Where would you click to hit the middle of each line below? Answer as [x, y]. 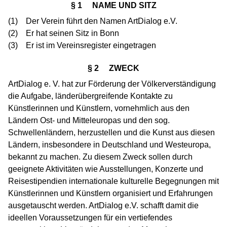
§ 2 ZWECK [113, 68]
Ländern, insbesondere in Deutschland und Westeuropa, [109, 145]
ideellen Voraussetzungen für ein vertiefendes [90, 218]
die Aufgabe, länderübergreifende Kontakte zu [90, 96]
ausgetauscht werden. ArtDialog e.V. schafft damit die [103, 206]
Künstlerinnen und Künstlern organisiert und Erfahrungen [110, 194]
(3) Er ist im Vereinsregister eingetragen [82, 46]
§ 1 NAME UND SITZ [113, 6]
